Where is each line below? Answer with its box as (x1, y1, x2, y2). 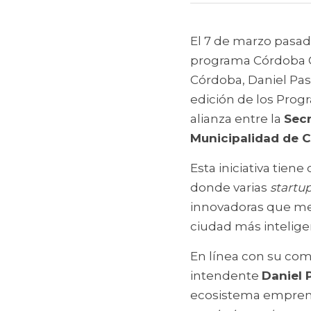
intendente (190, 269, 262, 283)
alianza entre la (190, 112, 284, 126)
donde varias (190, 180, 270, 194)
